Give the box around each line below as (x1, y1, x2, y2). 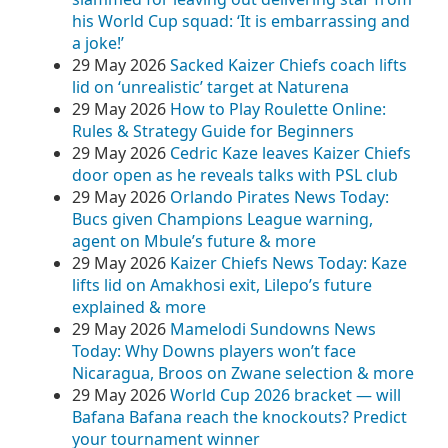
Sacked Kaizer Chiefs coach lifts (170, 54, 407, 76)
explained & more (72, 296, 206, 318)
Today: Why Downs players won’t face (72, 340, 356, 362)
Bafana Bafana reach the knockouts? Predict (72, 406, 407, 428)
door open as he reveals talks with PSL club (72, 164, 398, 186)
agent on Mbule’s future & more (72, 230, 316, 252)
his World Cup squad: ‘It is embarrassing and (72, 10, 410, 32)
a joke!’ (72, 32, 124, 54)
